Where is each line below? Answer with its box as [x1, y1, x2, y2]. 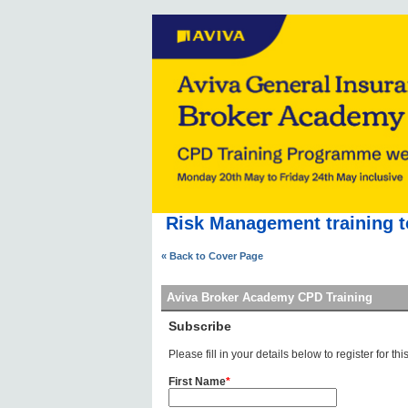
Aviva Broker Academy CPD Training [166, 291, 372, 304]
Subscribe [168, 319, 231, 333]
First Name [168, 375, 226, 388]
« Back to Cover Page [160, 250, 263, 261]
